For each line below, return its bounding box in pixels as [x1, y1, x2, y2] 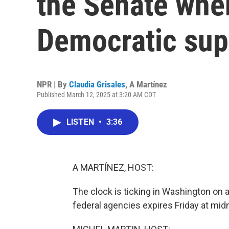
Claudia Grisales [69, 79, 125, 89]
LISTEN [66, 117, 96, 127]
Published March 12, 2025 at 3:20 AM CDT [37, 90, 156, 99]
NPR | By [37, 79, 69, 89]
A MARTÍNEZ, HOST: [73, 162, 154, 173]
